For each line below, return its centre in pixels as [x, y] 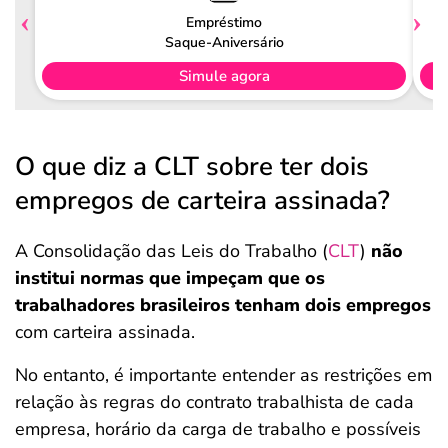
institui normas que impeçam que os [170, 278]
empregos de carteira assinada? [202, 200]
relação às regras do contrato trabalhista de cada [214, 402]
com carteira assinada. [105, 332]
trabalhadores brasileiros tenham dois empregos [223, 305]
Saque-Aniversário [224, 42]
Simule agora [224, 75]
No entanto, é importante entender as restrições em [223, 375]
